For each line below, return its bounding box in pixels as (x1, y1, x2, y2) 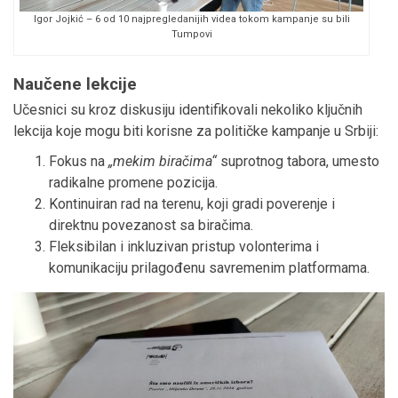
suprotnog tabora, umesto (217, 153, 379, 171)
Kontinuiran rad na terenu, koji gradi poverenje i (49, 195, 335, 213)
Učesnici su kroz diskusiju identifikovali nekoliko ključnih (13, 101, 362, 119)
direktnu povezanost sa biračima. (49, 217, 253, 235)
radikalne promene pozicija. (49, 174, 218, 192)
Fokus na (49, 153, 108, 171)
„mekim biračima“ (108, 153, 217, 171)
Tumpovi (171, 28, 212, 41)
